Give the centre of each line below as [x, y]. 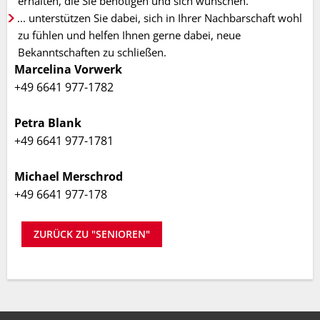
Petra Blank [48, 123]
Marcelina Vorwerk [68, 69]
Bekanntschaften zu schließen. [92, 52]
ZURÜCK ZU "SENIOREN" [91, 234]
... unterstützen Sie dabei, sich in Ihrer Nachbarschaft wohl [160, 18]
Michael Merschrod [69, 176]
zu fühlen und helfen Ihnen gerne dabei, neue [129, 35]
